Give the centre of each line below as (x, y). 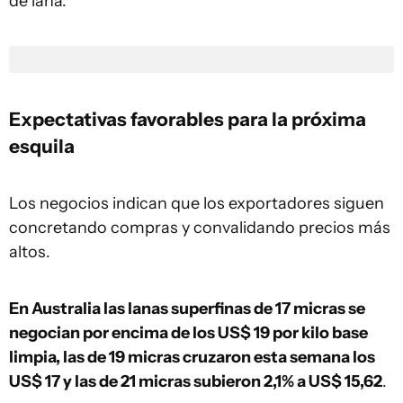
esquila (42, 146)
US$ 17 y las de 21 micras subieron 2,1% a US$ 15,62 (196, 381)
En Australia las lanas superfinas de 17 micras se (187, 309)
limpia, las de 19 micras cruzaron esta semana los (192, 357)
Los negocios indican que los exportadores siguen (197, 203)
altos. (30, 252)
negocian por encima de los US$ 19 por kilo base (188, 333)
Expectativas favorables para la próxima (188, 119)
